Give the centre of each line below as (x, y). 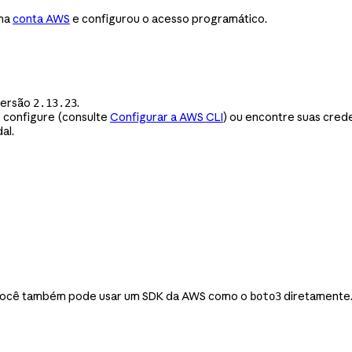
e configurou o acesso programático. (169, 18)
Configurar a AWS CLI (167, 117)
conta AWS (41, 18)
